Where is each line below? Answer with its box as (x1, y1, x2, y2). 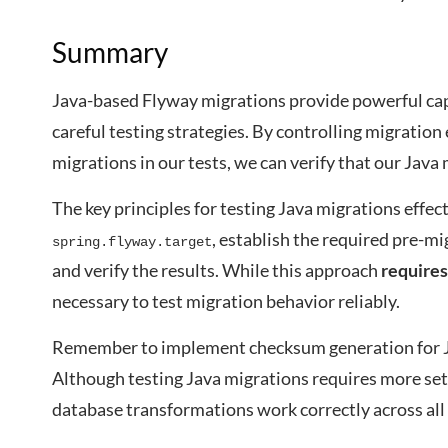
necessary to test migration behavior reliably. (52, 290, 400, 312)
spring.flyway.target (52, 234, 212, 250)
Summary (52, 35, 168, 69)
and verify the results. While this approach (52, 259, 381, 281)
